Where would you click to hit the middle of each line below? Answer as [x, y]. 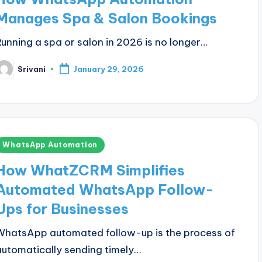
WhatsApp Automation [50, 145]
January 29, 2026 [109, 69]
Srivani [32, 69]
